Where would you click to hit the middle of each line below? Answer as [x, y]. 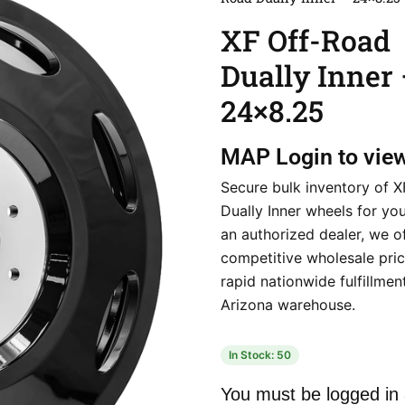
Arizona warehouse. [288, 304]
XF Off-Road [306, 40]
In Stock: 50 [260, 354]
